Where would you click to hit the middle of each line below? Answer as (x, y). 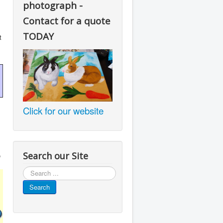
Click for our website (63, 110)
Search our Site (56, 156)
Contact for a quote (67, 21)
